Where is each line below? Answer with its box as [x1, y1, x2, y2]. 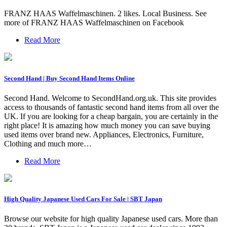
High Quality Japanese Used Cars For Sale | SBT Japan [4, 195, 162, 203]
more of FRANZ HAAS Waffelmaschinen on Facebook [4, 18, 184, 27]
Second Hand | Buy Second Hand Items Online [4, 74, 135, 82]
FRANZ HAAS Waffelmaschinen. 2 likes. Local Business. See [4, 9, 207, 18]
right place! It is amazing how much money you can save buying [4, 121, 210, 130]
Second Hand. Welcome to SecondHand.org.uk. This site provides [4, 93, 216, 102]
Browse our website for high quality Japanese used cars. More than [4, 214, 218, 223]
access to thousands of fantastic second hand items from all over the [4, 102, 219, 111]
